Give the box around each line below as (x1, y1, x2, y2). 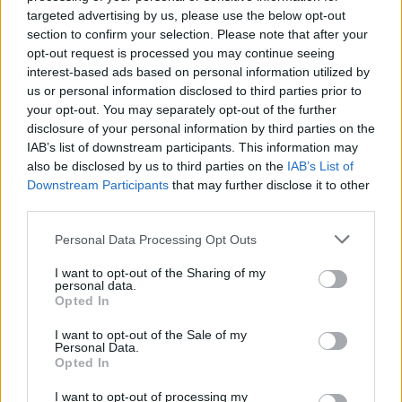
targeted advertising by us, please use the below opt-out (27, 8, 345, 22)
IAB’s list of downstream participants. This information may (27, 140, 358, 154)
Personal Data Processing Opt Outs (55, 232, 257, 247)
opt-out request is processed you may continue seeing (27, 46, 335, 60)
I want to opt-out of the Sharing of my (55, 266, 266, 280)
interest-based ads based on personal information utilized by (27, 65, 370, 79)
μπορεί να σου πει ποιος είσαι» (62, 11, 308, 36)
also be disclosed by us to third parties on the (27, 159, 287, 173)
